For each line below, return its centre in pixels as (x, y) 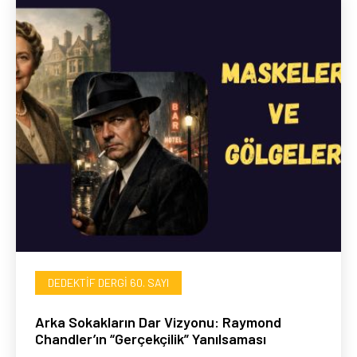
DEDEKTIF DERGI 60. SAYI (108, 283)
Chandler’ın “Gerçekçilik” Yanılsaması (151, 339)
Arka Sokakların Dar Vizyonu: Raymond (158, 322)
